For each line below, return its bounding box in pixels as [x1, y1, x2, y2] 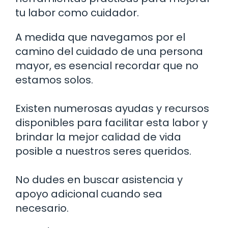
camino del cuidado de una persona [15, 44, 203, 59]
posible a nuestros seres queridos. [15, 144, 191, 159]
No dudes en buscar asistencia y [15, 173, 183, 187]
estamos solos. [15, 73, 93, 88]
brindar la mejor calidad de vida [15, 130, 181, 145]
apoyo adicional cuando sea [15, 187, 162, 202]
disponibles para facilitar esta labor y [15, 116, 208, 130]
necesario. [15, 201, 69, 216]
